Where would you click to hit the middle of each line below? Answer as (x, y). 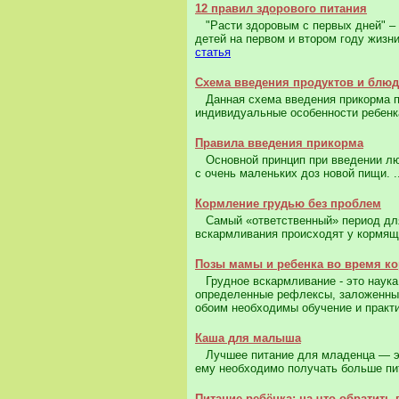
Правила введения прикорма (279, 143)
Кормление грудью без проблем (288, 204)
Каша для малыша (248, 338)
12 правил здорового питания (281, 9)
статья (213, 53)
